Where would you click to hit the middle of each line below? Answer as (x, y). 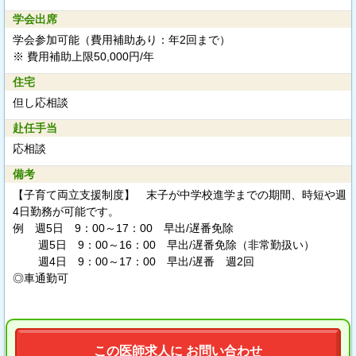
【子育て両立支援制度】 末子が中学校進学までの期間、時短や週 (180, 194)
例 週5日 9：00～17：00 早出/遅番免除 (123, 228)
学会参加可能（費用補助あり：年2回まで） (122, 39)
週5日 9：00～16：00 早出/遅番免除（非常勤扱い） (164, 244)
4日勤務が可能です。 (66, 211)
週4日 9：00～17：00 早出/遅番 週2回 (133, 261)
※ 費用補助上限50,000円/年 (83, 56)
